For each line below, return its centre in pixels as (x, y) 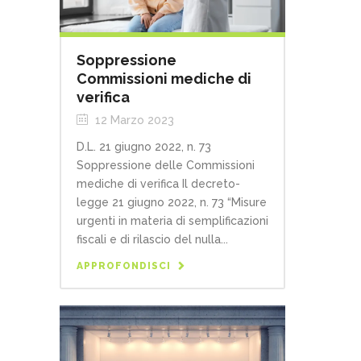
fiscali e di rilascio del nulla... (152, 240)
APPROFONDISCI (124, 266)
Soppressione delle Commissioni (166, 166)
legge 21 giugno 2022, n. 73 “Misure (172, 203)
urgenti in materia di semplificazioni (172, 221)
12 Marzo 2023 (133, 120)
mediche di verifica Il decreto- (158, 184)
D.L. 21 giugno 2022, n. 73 (144, 147)
